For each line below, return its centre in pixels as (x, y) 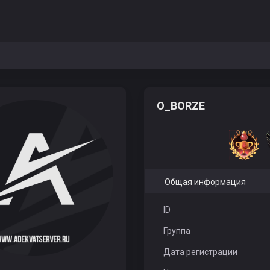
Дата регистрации (200, 252)
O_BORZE (182, 106)
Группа (177, 231)
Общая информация (205, 182)
